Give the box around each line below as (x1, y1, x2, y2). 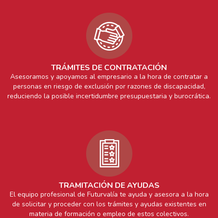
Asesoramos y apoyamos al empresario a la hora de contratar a (10, 72, 208, 81)
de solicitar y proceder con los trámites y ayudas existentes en (12, 200, 206, 209)
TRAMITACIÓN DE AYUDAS (58, 180, 160, 191)
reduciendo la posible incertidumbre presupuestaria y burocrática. (7, 91, 211, 101)
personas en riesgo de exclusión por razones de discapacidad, (13, 82, 205, 91)
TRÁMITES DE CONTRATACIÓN (51, 62, 167, 73)
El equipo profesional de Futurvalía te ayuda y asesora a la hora (9, 190, 209, 199)
